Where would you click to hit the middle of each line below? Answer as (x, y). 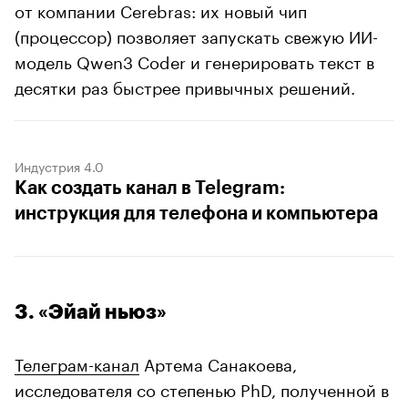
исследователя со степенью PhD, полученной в (202, 388)
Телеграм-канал (77, 363)
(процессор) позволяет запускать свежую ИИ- (196, 35)
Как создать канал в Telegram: (150, 189)
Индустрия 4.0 (59, 166)
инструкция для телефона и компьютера (196, 214)
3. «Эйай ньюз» (91, 313)
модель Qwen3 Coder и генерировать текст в (194, 61)
